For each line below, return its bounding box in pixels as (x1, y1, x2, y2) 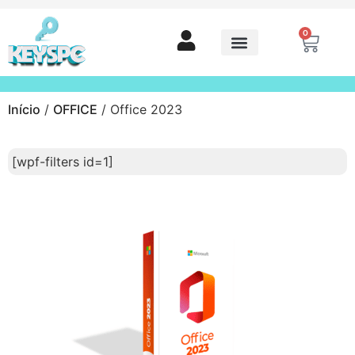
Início (8, 101, 40, 117)
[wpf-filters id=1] (12, 154, 113, 170)
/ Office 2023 (97, 101, 182, 117)
